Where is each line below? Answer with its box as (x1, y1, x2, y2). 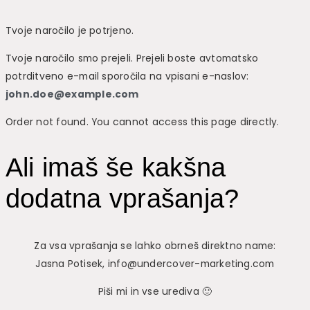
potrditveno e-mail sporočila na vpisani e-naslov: (6, 69, 252, 84)
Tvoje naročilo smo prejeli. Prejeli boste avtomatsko (6, 51, 259, 66)
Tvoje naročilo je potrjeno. (6, 24, 134, 38)
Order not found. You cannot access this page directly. (6, 114, 280, 129)
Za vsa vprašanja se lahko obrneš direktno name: (34, 238, 276, 253)
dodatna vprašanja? (6, 184, 239, 214)
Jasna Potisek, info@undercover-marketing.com (35, 256, 275, 271)
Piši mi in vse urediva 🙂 (98, 284, 212, 298)
